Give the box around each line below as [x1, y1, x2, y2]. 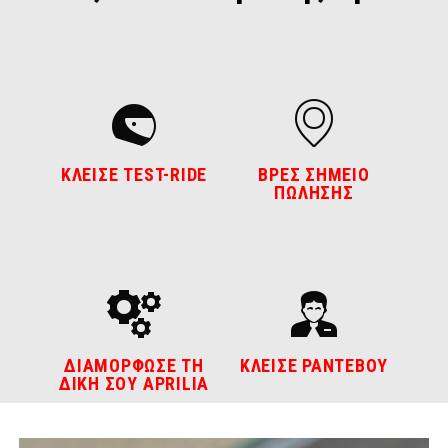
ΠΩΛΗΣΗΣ [274, 182, 354, 204]
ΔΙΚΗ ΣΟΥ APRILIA [58, 373, 210, 395]
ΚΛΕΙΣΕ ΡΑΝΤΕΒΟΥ [239, 355, 389, 377]
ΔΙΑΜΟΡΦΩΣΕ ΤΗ [64, 355, 204, 377]
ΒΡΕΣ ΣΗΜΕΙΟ [258, 164, 370, 186]
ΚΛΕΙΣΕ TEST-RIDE [60, 164, 208, 186]
